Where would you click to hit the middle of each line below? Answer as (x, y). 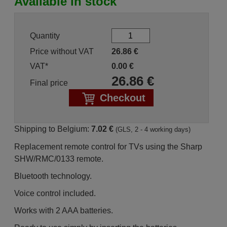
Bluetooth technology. (53, 176)
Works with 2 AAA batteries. (63, 211)
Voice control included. (55, 193)
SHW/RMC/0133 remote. (59, 159)
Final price (49, 83)
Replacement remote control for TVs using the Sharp (108, 147)
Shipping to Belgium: (52, 129)
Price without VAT (62, 51)
